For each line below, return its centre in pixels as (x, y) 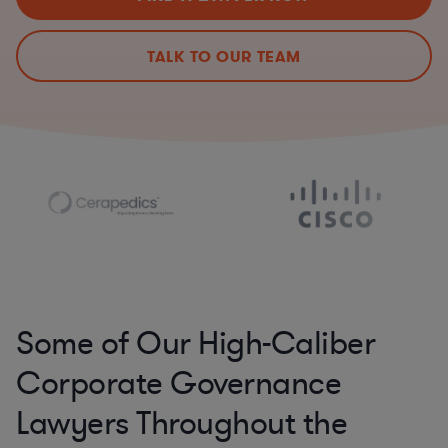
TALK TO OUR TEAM (224, 56)
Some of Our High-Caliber (195, 343)
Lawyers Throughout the (181, 423)
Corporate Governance (178, 383)
